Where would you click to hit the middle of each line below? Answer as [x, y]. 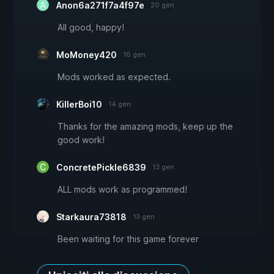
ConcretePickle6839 [101, 168]
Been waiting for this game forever [128, 239]
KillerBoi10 [79, 105]
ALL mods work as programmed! [122, 190]
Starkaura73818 [91, 217]
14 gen [120, 104]
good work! [81, 140]
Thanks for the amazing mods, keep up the [145, 127]
